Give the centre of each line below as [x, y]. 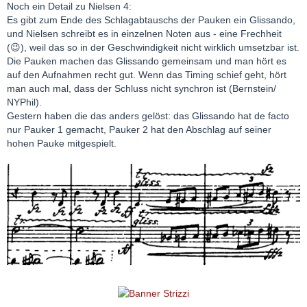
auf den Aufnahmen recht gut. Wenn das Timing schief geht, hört [147, 75]
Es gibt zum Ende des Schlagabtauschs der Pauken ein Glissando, [151, 20]
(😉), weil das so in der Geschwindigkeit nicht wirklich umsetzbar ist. [153, 48]
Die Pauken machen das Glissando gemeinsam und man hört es [147, 61]
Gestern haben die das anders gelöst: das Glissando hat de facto [148, 116]
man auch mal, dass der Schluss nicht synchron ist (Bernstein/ [142, 89]
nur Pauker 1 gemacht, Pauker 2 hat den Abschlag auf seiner [139, 130]
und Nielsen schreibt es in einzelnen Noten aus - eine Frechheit [144, 34]
